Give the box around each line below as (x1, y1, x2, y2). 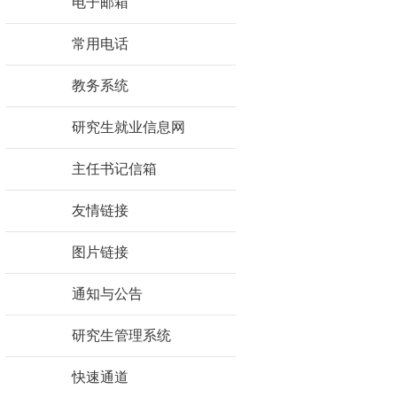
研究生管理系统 (72, 327, 171, 343)
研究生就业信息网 (72, 119, 185, 135)
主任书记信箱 (72, 160, 157, 176)
